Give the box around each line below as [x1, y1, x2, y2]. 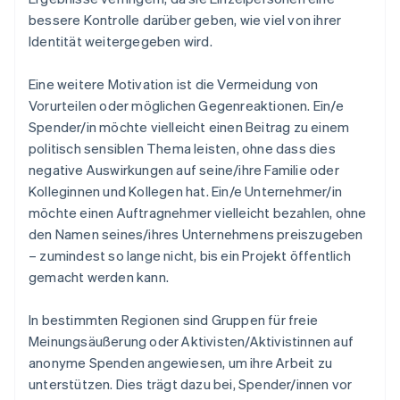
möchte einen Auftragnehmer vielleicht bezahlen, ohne [29, 204, 367, 222]
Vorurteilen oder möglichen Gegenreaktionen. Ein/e [29, 96, 344, 115]
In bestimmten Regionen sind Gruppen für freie [29, 311, 319, 329]
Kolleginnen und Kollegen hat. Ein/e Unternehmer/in [29, 182, 343, 201]
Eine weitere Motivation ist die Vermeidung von [29, 75, 319, 94]
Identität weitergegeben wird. [29, 32, 212, 51]
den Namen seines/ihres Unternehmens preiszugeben [29, 225, 363, 244]
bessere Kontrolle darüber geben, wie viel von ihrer [29, 11, 342, 29]
